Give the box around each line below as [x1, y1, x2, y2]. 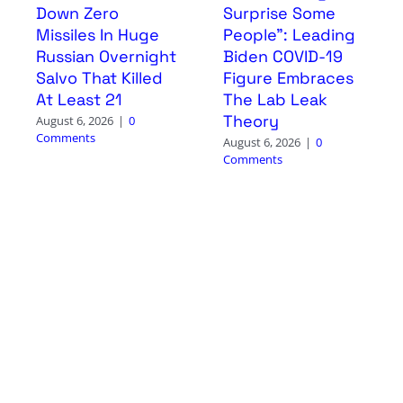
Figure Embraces [222, 67, 354, 89]
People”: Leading [222, 24, 355, 46]
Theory [222, 111, 279, 132]
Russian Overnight [35, 46, 176, 67]
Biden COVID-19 [222, 46, 343, 67]
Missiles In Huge [35, 24, 159, 46]
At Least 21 [35, 89, 122, 111]
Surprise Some [222, 3, 336, 24]
